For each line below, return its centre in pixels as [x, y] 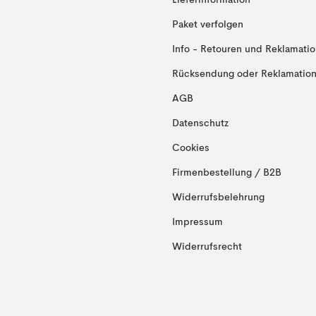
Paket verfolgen [207, 25]
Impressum [197, 222]
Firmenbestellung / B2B [226, 173]
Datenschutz [200, 123]
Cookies [190, 148]
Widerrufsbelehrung [218, 197]
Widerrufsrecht [207, 247]
